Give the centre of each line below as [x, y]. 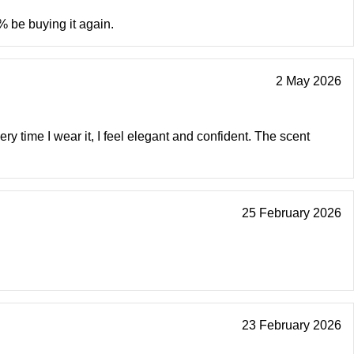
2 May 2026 [309, 81]
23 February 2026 [292, 326]
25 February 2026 [292, 213]
